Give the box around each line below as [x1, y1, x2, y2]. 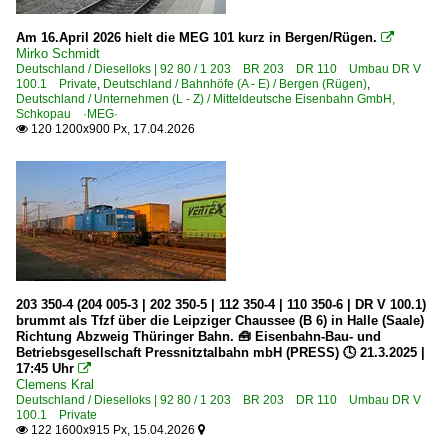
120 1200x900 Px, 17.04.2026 [28, 121, 195, 136]
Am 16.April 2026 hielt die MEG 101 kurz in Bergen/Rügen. [16, 29, 377, 45]
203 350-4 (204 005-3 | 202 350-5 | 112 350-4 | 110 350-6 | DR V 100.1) [16, 296, 426, 312]
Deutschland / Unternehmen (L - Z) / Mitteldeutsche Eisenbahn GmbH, [16, 91, 395, 106]
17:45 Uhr [16, 360, 74, 376]
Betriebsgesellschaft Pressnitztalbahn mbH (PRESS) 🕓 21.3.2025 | [16, 344, 425, 360]
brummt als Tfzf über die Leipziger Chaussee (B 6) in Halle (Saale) [16, 312, 424, 328]
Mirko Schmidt [16, 45, 100, 61]
